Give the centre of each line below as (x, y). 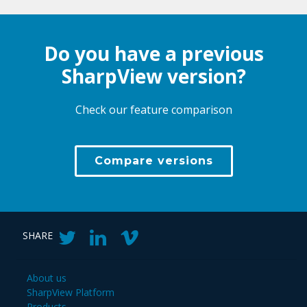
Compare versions (153, 160)
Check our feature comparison (153, 109)
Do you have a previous (153, 53)
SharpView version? (153, 76)
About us (47, 278)
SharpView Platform (71, 292)
